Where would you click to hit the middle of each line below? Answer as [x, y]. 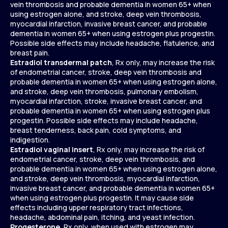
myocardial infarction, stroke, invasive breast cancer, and [106, 101]
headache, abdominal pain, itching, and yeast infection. [103, 217]
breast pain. [30, 52]
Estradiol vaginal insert [52, 149]
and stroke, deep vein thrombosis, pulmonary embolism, [104, 91]
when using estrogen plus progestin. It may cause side [102, 197]
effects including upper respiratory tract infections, [97, 207]
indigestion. [30, 139]
